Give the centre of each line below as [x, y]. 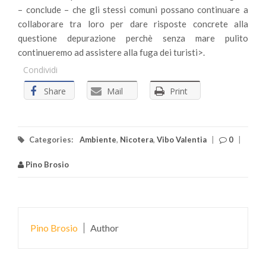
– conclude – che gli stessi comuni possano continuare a [133, 9]
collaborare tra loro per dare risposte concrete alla [133, 24]
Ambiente [98, 140]
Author [104, 228]
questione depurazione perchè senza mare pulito [133, 38]
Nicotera [137, 140]
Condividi [40, 70]
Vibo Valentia [182, 140]
